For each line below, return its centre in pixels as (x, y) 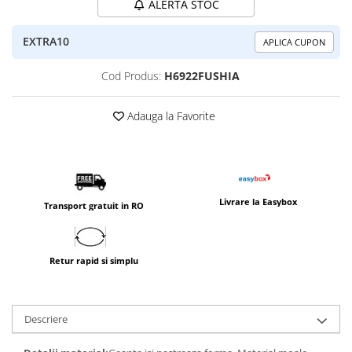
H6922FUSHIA (202, 75)
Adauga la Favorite (170, 115)
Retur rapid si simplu (94, 260)
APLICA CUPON (294, 42)
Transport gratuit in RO (94, 205)
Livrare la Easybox (258, 201)
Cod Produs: (131, 75)
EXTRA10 (46, 42)
